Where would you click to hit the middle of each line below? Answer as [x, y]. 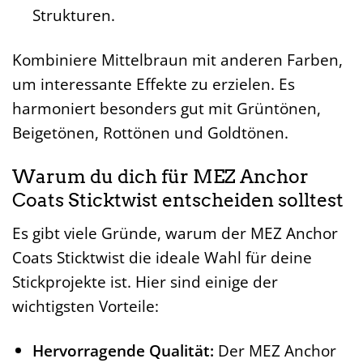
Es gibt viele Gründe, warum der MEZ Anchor [175, 233]
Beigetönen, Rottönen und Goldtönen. [150, 132]
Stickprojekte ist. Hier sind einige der [145, 282]
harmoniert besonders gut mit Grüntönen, [167, 108]
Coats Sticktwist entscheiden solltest [178, 200]
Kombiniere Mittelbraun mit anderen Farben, [177, 59]
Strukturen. [73, 15]
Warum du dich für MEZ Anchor [160, 176]
